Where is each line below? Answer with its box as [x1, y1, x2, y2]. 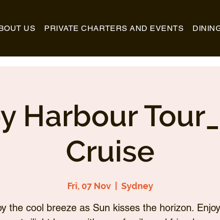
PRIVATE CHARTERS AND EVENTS [44, 23, 184, 33]
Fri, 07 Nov [67, 181, 111, 192]
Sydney [121, 181, 153, 192]
